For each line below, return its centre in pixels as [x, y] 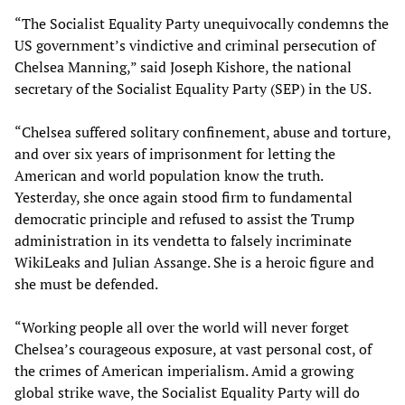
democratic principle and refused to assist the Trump [184, 218]
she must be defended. [86, 283]
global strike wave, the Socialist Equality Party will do [187, 392]
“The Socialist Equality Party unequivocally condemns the [202, 23]
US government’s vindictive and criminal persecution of [195, 45]
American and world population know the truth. [169, 175]
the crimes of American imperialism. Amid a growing [184, 370]
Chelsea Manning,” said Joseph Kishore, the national [183, 66]
